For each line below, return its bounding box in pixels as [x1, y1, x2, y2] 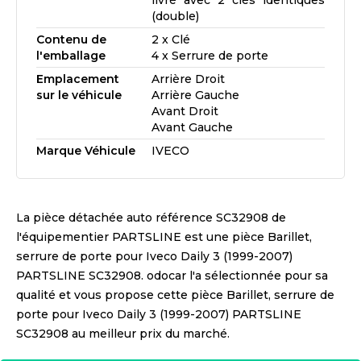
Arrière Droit [151, 72, 226, 86]
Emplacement [36, 72, 119, 86]
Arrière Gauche [151, 88, 240, 102]
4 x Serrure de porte [151, 48, 269, 63]
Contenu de [36, 32, 106, 47]
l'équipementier [16, 230, 112, 244]
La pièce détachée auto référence [16, 210, 216, 225]
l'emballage [36, 48, 106, 63]
